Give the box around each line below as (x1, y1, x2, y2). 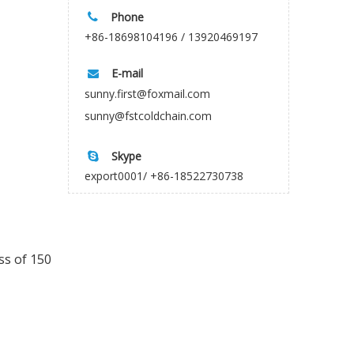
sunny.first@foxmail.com (85, 85, 210, 101)
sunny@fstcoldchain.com (85, 107, 212, 123)
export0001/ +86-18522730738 (85, 168, 243, 183)
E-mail (111, 65, 143, 81)
